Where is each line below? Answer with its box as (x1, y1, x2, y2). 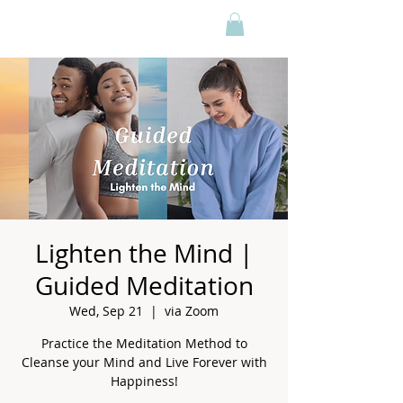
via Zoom (165, 302, 219, 320)
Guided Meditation (34, 269, 254, 303)
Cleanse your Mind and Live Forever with (21, 354, 267, 372)
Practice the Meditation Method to (40, 335, 247, 353)
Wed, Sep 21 (69, 302, 143, 320)
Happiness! (110, 372, 178, 390)
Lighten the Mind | (35, 237, 253, 271)
